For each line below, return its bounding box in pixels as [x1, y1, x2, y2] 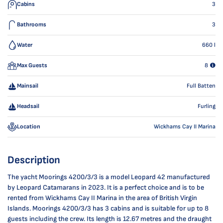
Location [17, 123, 41, 130]
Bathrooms [17, 21, 47, 28]
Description [7, 154, 60, 166]
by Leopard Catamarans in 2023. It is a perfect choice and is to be [7, 183, 204, 192]
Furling [198, 103, 216, 110]
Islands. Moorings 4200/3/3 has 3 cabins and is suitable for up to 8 [7, 204, 209, 213]
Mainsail [17, 82, 39, 90]
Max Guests [17, 62, 48, 69]
